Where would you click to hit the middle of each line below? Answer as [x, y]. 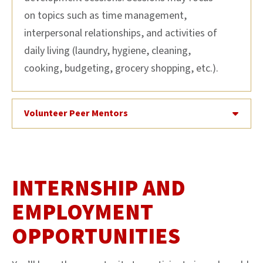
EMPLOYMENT [82, 212]
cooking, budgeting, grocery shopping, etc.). [121, 68]
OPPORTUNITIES [96, 236]
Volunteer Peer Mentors [76, 113]
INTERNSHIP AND [99, 188]
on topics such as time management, [105, 15]
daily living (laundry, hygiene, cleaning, [107, 50]
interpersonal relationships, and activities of [121, 33]
